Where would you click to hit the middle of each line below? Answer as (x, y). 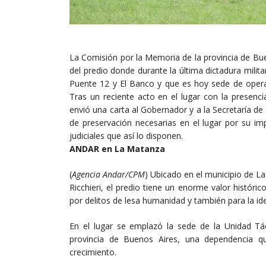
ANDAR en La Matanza (117, 148)
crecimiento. (93, 252)
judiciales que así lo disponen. (126, 135)
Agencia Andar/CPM (108, 174)
